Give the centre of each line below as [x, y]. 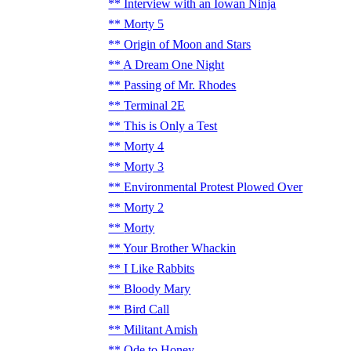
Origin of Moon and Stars [188, 44]
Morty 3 [144, 166]
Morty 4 [144, 146]
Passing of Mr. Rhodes [180, 85]
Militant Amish [161, 329]
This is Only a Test [171, 126]
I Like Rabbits [159, 268]
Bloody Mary [157, 289]
